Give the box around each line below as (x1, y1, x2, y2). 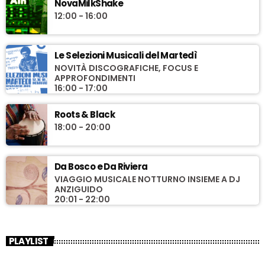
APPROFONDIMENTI (54, 72, 135, 84)
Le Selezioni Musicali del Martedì (54, 49, 198, 62)
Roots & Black (54, 108, 115, 121)
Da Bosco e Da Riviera (54, 160, 148, 173)
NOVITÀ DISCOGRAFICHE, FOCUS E (54, 62, 198, 74)
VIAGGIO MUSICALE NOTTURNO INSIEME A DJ (54, 173, 240, 185)
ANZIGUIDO (54, 183, 103, 195)
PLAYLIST (8, 234, 49, 247)
